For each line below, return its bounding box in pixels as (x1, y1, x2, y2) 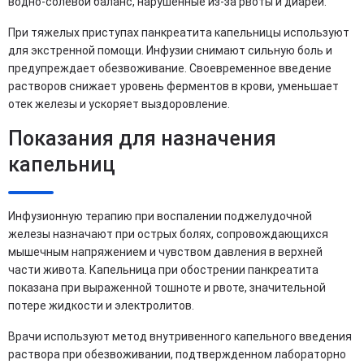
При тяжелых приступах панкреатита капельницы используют (8, 25, 349, 39)
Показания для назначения (8, 126, 276, 150)
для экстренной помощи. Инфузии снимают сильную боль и (8, 43, 332, 57)
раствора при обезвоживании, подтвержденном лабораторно (8, 347, 346, 361)
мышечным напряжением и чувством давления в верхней (8, 245, 323, 258)
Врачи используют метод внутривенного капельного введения (8, 329, 352, 343)
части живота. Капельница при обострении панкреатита (8, 262, 318, 276)
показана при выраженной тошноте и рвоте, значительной (8, 280, 326, 294)
